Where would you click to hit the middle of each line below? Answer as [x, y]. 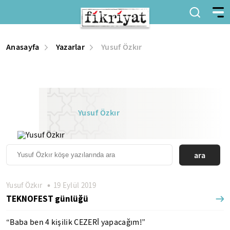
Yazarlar [70, 47]
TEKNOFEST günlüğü [47, 199]
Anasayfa [23, 47]
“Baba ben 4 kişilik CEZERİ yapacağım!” [76, 222]
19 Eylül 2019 [74, 185]
